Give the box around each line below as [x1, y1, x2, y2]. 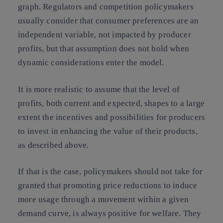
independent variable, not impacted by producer [18, 30, 191, 40]
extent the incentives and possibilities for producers [18, 112, 206, 122]
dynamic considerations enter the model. [18, 58, 164, 68]
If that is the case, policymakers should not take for [18, 167, 203, 177]
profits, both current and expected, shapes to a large [18, 98, 205, 108]
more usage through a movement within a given [18, 195, 189, 205]
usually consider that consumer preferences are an [18, 16, 199, 26]
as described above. [18, 140, 89, 150]
